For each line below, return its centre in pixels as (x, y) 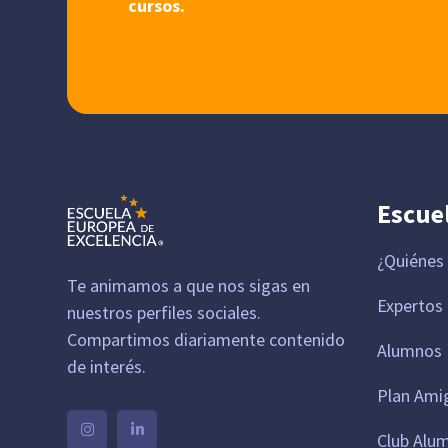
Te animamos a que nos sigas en (189, 286)
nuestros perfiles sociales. (164, 313)
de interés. (107, 367)
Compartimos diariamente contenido (206, 340)
